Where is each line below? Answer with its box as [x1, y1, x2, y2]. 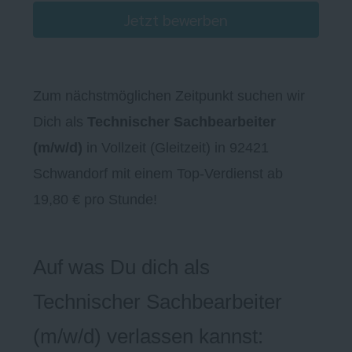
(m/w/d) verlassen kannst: [33, 324, 263, 349]
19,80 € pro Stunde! [33, 192, 161, 208]
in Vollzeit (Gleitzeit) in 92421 [82, 140, 269, 156]
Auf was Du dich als [33, 255, 210, 280]
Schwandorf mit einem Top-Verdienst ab [33, 166, 283, 182]
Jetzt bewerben [124, 9, 228, 31]
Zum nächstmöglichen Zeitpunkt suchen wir [33, 88, 305, 104]
